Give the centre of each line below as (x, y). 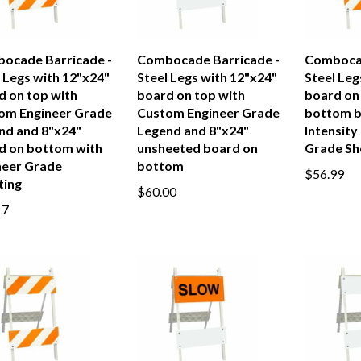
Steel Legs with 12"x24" (207, 77)
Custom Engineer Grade (208, 112)
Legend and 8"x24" (193, 130)
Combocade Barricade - (208, 59)
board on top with (191, 95)
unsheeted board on (197, 148)
